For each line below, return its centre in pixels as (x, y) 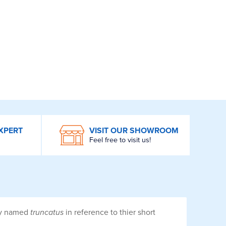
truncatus (47, 212)
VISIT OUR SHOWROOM (134, 131)
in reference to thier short (109, 212)
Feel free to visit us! (120, 140)
